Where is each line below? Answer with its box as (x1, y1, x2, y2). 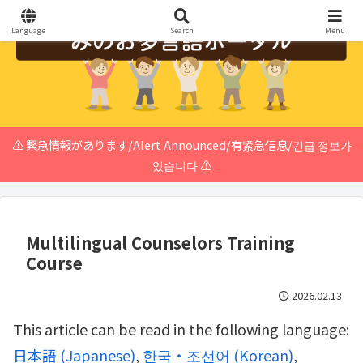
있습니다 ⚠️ (152, 156, 211, 173)
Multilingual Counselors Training (26, 230, 295, 254)
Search (169, 25, 194, 36)
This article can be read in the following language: (13, 318, 349, 340)
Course (26, 250, 83, 275)
